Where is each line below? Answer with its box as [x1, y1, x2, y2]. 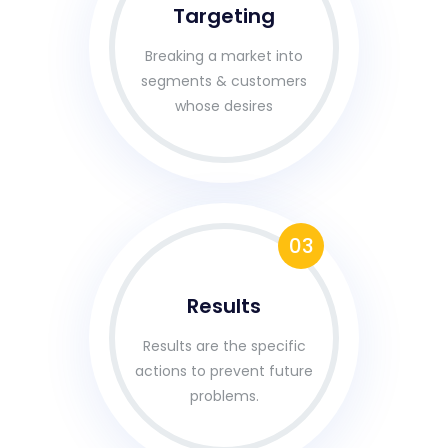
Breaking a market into [145, 46, 303, 66]
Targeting [173, 2, 275, 30]
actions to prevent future [135, 361, 313, 381]
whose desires [175, 96, 273, 116]
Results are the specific [142, 336, 306, 356]
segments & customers [141, 71, 307, 91]
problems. [189, 386, 259, 406]
